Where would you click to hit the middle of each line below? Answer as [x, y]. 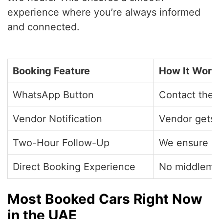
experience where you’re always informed [104, 12]
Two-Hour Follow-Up [61, 143]
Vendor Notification [57, 119]
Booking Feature [51, 71]
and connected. [44, 27]
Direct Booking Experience [74, 167]
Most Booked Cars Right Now [105, 199]
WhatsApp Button [53, 95]
